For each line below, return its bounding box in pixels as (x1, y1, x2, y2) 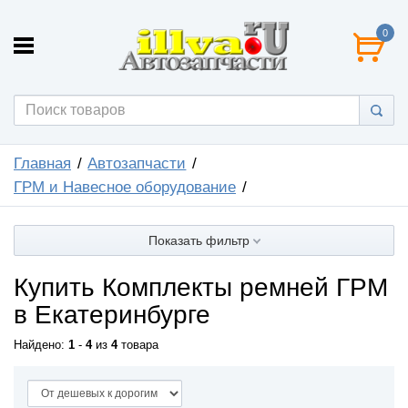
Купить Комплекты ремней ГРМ (14, 272, 388, 301)
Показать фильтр (148, 232, 253, 248)
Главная (14, 154, 71, 172)
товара (117, 338, 158, 352)
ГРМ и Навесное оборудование (14, 178, 236, 196)
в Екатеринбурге (14, 300, 210, 329)
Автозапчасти (87, 154, 187, 172)
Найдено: (14, 338, 68, 352)
